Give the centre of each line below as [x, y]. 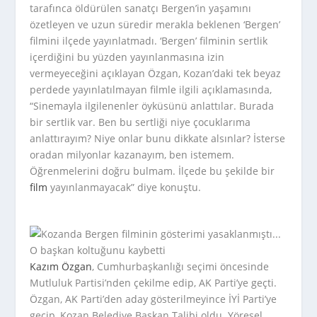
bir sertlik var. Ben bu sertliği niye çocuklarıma [140, 122]
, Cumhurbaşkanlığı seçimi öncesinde [181, 266]
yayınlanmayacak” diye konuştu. [125, 188]
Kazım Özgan [61, 266]
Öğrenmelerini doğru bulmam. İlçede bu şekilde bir [152, 171]
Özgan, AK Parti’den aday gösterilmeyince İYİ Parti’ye [154, 299]
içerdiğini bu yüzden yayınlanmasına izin [127, 57]
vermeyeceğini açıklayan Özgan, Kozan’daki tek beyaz [156, 74]
